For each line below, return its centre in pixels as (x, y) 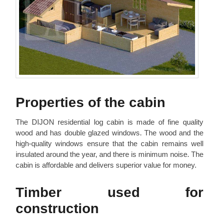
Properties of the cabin (90, 102)
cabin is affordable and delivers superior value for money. (106, 165)
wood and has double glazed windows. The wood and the (109, 132)
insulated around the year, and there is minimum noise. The (109, 154)
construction (57, 208)
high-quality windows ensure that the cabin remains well (109, 143)
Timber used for (109, 192)
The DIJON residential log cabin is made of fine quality (109, 122)
